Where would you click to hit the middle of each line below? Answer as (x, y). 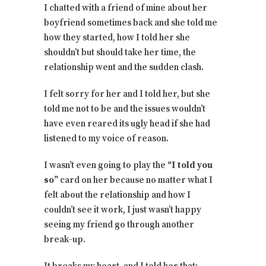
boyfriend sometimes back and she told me (131, 23)
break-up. (65, 240)
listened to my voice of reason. (106, 139)
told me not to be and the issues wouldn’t (125, 109)
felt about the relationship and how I (117, 195)
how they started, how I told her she (117, 38)
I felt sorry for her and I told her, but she (127, 94)
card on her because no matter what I (135, 180)
